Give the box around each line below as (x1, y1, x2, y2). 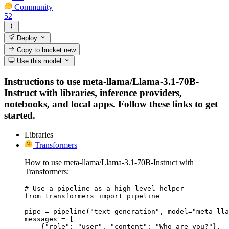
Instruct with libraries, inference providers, (4, 87, 182, 98)
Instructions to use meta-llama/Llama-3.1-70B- (4, 76, 199, 87)
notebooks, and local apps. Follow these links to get (4, 98, 218, 109)
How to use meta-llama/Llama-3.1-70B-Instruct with (25, 158, 194, 167)
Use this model (15, 57, 62, 65)
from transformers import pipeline (25, 192, 159, 200)
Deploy (15, 34, 38, 42)
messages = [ (25, 215, 74, 223)
